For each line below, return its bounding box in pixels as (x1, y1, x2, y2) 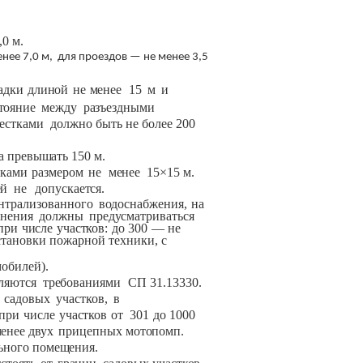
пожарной (49, 233, 105, 247)
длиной (27, 83, 69, 97)
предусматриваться (88, 208, 194, 223)
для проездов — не (58, 51, 156, 64)
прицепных (58, 323, 122, 338)
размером (32, 165, 83, 180)
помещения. (32, 340, 99, 354)
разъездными (83, 100, 155, 115)
